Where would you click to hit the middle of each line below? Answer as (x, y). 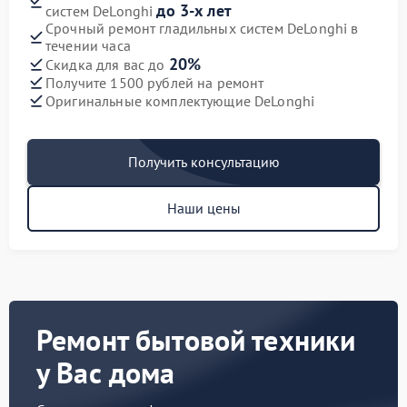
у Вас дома (106, 372)
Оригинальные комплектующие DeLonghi (180, 100)
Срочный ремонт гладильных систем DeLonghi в (202, 28)
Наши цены (203, 208)
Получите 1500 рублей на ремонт (155, 82)
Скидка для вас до (107, 65)
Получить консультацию (203, 162)
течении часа (88, 45)
